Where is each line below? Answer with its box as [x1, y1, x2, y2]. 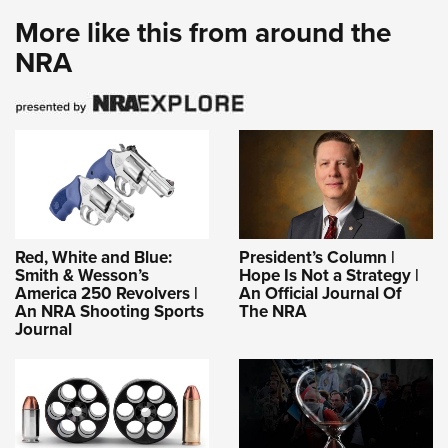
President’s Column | [239, 244, 395, 270]
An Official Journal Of [239, 280, 402, 306]
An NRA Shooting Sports [15, 298, 204, 324]
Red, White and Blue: [15, 244, 172, 270]
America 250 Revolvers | [15, 280, 198, 306]
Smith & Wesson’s [15, 262, 149, 288]
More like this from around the [15, 12, 391, 54]
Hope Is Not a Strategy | [239, 262, 419, 288]
